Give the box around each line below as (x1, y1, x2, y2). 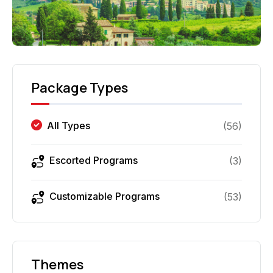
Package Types (31, 79, 128, 97)
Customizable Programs (49, 190, 160, 202)
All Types (47, 119, 90, 132)
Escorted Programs (49, 154, 138, 167)
